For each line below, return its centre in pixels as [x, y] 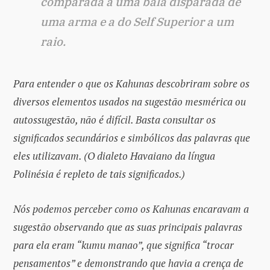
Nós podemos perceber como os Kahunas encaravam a [131, 209]
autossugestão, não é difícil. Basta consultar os [115, 119]
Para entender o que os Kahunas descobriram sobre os [131, 83]
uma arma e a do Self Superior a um [137, 21]
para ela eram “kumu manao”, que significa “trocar [124, 245]
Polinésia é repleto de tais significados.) [99, 174]
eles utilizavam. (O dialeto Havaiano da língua [114, 155]
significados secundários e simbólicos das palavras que [132, 137]
